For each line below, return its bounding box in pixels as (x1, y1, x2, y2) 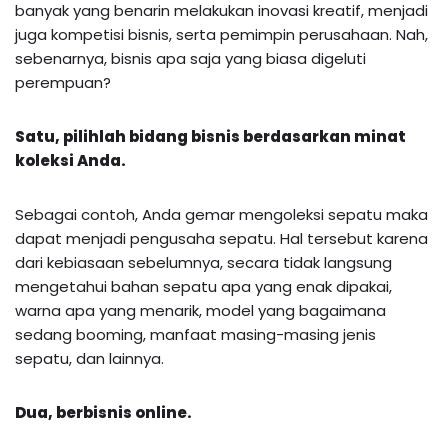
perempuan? (15, 71, 111, 93)
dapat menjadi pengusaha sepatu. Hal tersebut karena (15, 227, 428, 249)
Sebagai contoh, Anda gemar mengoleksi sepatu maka (15, 203, 428, 225)
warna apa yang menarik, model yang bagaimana (15, 299, 386, 321)
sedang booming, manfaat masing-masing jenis (15, 323, 376, 345)
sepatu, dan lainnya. (15, 347, 164, 369)
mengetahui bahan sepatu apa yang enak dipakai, (15, 275, 392, 297)
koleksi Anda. (15, 149, 126, 171)
